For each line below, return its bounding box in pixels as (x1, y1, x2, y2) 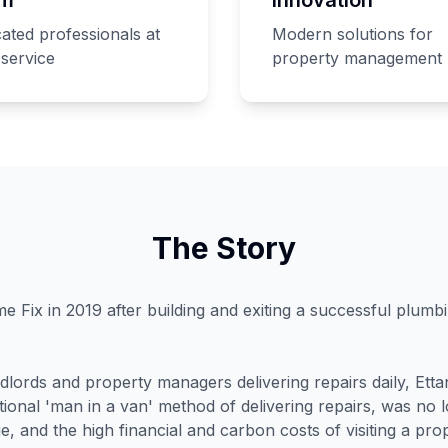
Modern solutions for (272, 23, 433, 44)
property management (272, 47, 442, 68)
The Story (152, 229, 296, 266)
